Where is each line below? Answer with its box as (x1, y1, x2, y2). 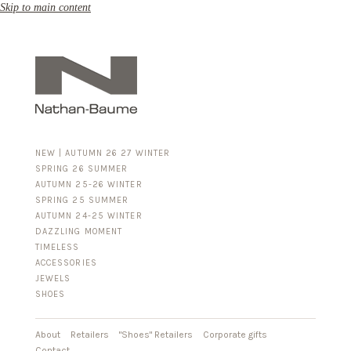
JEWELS (34, 273, 71, 284)
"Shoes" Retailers (118, 329, 193, 341)
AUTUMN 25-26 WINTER (34, 179, 143, 190)
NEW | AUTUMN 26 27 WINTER (34, 148, 171, 159)
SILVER (66, 289, 99, 300)
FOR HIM (66, 258, 105, 269)
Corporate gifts (202, 329, 267, 341)
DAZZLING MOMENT (34, 226, 123, 237)
